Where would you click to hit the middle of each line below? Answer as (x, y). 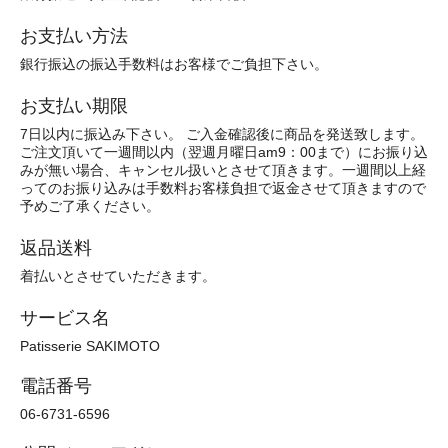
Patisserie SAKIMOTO (92, 346)
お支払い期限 (74, 106)
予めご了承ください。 (94, 206)
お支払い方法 (74, 36)
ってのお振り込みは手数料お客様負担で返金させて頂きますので (223, 188)
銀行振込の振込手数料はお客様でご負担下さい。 (176, 64)
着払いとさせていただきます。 (120, 276)
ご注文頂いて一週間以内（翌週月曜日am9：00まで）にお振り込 (224, 152)
